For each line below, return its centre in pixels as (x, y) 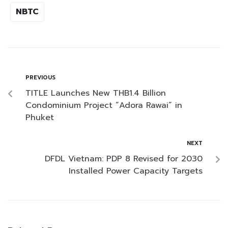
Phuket (40, 118)
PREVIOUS (40, 78)
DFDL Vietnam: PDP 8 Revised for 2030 (124, 159)
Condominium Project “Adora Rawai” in (104, 106)
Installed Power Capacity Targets (136, 171)
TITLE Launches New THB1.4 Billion (96, 93)
